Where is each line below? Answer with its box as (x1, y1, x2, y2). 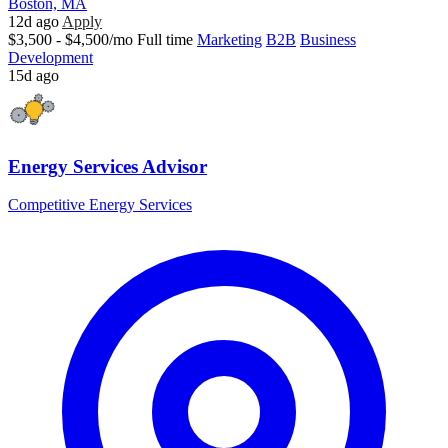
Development (8, 48, 93, 66)
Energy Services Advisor (8, 155, 207, 177)
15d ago (8, 66, 59, 84)
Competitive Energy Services (8, 196, 192, 214)
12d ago (8, 12, 59, 30)
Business (300, 30, 356, 48)
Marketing (197, 30, 262, 48)
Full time (137, 30, 193, 48)
